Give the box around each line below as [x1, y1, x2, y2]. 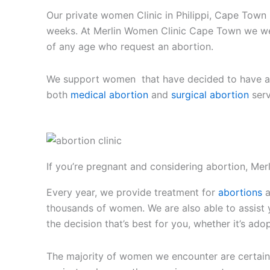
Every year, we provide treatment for [46, 186, 219, 198]
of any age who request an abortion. [46, 40, 214, 52]
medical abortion [71, 89, 149, 101]
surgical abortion [171, 89, 250, 101]
